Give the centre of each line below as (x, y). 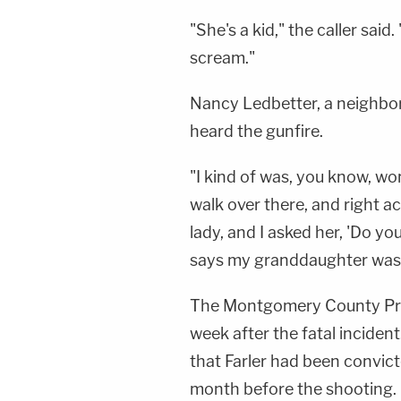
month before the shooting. (293, 389)
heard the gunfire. (256, 132)
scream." (222, 58)
